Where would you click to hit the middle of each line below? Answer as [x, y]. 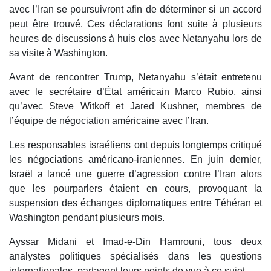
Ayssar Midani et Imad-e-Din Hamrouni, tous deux [135, 242]
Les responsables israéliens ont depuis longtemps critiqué [135, 145]
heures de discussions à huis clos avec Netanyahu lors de [135, 39]
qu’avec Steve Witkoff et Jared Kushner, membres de [135, 106]
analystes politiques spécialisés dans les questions [135, 256]
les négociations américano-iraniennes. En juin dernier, [135, 160]
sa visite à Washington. [58, 53]
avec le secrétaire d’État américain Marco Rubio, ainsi [135, 92]
